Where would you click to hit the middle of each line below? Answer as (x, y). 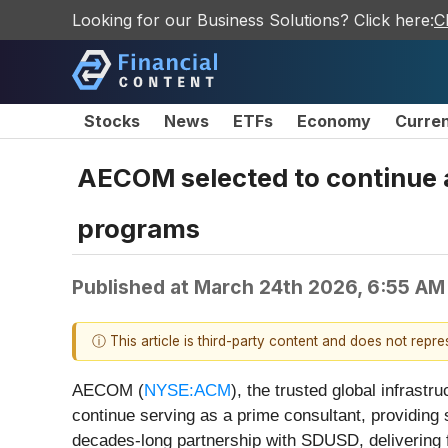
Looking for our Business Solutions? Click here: (253, 20)
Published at (133, 286)
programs (138, 228)
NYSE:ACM (187, 391)
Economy (334, 121)
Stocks (112, 121)
